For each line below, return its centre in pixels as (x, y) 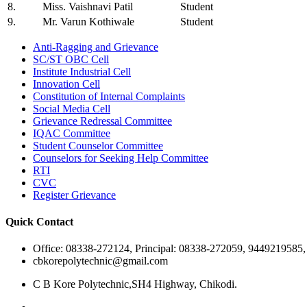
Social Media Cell (72, 108)
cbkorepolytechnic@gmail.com (100, 261)
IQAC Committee (72, 133)
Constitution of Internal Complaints (109, 96)
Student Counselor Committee (98, 145)
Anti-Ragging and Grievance (96, 47)
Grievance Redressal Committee (102, 121)
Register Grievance (74, 195)
